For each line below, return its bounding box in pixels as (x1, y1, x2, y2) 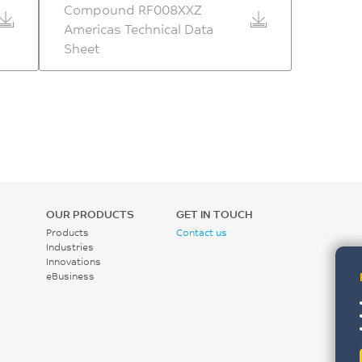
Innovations (45, 255, 101, 267)
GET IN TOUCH (175, 207, 253, 221)
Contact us (175, 226, 227, 238)
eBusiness (45, 270, 95, 282)
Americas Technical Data (63, 19, 213, 37)
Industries (45, 241, 94, 253)
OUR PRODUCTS (45, 207, 134, 221)
